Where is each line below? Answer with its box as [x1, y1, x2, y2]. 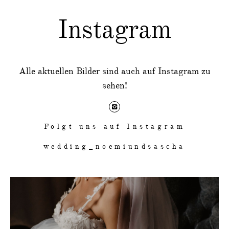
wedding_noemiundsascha [43, 143, 186, 150]
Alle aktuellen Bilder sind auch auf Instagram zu [18, 66, 211, 76]
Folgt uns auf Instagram [43, 123, 186, 130]
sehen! [102, 81, 127, 90]
